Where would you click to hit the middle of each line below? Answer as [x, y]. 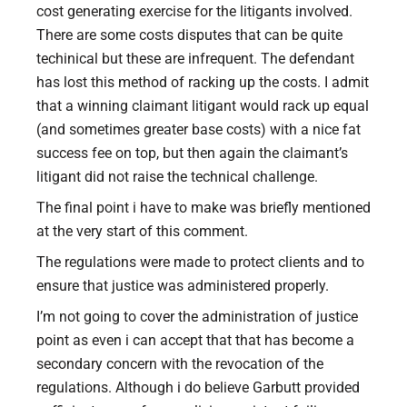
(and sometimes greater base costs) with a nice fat [199, 129]
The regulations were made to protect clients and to [200, 262]
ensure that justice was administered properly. [183, 285]
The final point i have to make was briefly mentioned [203, 207]
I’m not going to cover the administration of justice [197, 316]
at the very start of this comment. [142, 231]
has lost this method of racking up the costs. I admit [203, 82]
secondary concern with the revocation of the [180, 363]
